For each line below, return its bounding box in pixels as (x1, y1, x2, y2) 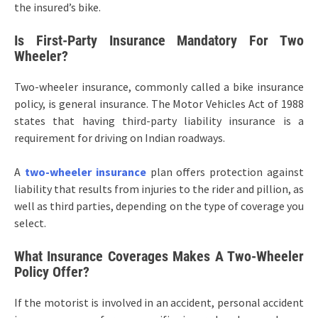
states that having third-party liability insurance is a (14, 113, 304, 128)
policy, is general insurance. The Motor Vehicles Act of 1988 (14, 96, 304, 111)
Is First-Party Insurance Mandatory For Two (14, 31, 304, 49)
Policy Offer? (14, 263, 89, 280)
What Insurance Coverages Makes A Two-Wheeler (14, 247, 304, 265)
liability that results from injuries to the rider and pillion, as (14, 181, 304, 196)
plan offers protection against (146, 164, 305, 179)
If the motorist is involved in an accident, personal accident (14, 295, 304, 309)
